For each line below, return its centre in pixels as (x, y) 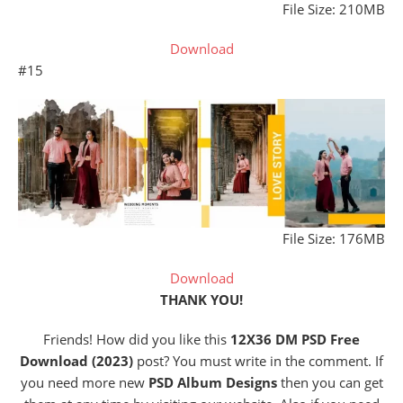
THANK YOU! (201, 299)
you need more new (82, 382)
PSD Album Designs (210, 382)
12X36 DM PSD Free (295, 339)
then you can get (330, 382)
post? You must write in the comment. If (260, 360)
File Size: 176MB (334, 238)
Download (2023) (78, 360)
